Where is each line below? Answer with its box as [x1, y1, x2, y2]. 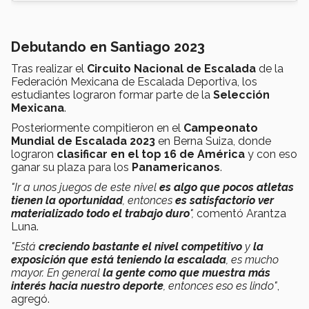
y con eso [248, 147, 297, 161]
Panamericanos [132, 160, 220, 174]
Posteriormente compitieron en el [11, 121, 181, 134]
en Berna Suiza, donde [155, 134, 271, 148]
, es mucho [226, 252, 279, 266]
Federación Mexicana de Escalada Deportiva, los [11, 74, 257, 88]
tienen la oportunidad [11, 193, 123, 207]
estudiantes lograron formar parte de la [11, 88, 213, 101]
